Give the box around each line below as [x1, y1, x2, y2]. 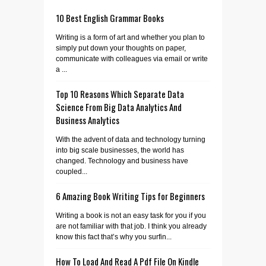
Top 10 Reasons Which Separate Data [56, 87, 184, 100]
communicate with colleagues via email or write [56, 55, 208, 63]
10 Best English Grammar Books [56, 11, 164, 24]
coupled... [56, 167, 87, 176]
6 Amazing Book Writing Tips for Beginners [56, 189, 205, 202]
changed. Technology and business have [56, 157, 188, 165]
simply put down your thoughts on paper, [56, 44, 186, 52]
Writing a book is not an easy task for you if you [56, 211, 206, 220]
